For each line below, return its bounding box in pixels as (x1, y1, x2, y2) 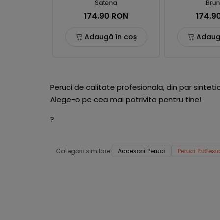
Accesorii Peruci (118, 147, 165, 155)
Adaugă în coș (84, 31, 137, 42)
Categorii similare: (56, 147, 111, 155)
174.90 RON (84, 10, 128, 22)
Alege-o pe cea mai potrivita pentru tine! (50, 94, 201, 105)
